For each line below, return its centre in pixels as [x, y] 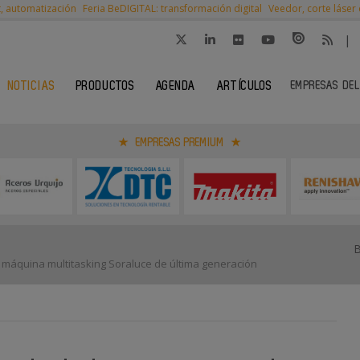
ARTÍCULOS [244, 86]
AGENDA [176, 86]
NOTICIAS [31, 86]
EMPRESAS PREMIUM [180, 143]
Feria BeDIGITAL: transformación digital [172, 8]
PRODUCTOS [105, 86]
